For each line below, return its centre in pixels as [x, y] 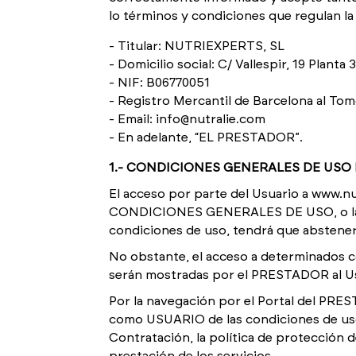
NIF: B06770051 [164, 83]
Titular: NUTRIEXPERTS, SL [201, 46]
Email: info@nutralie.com [192, 119]
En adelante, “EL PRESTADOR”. [210, 137]
